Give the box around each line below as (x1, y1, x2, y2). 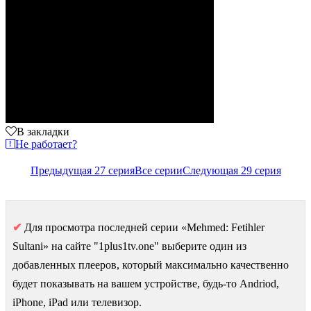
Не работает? (15, 137, 77, 150)
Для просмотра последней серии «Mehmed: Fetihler (22, 221, 264, 233)
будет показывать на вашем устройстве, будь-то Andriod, (12, 277, 279, 289)
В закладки (17, 125, 69, 137)
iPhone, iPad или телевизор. (12, 296, 142, 308)
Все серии (134, 164, 183, 176)
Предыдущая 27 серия (30, 164, 135, 176)
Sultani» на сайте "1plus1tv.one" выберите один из (12, 239, 246, 252)
